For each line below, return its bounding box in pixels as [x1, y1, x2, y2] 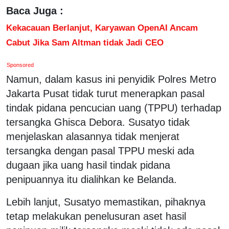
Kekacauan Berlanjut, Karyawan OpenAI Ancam [6, 22, 198, 33]
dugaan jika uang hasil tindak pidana [6, 159, 170, 171]
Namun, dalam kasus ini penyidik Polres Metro [6, 73, 216, 85]
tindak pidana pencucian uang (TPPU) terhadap [6, 102, 221, 113]
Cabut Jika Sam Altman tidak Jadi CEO [6, 37, 164, 48]
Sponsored [7, 61, 34, 68]
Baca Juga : [6, 5, 63, 16]
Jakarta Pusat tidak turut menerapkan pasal [6, 87, 204, 99]
